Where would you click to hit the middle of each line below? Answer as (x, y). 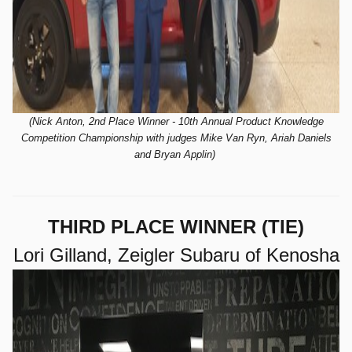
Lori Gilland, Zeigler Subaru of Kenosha (176, 255)
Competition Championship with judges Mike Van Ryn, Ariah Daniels (176, 138)
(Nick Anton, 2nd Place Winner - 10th (115, 121)
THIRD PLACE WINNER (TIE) (176, 227)
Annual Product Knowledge (262, 121)
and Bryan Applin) (176, 154)
